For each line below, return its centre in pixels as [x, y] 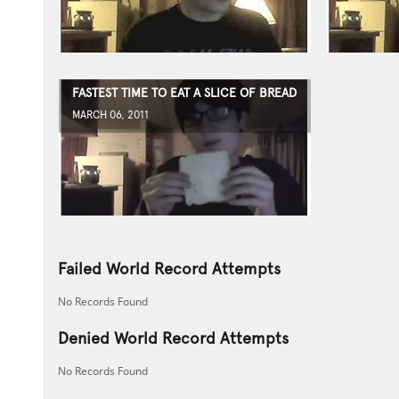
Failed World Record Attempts [169, 269]
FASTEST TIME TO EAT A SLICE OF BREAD [184, 93]
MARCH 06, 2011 [110, 115]
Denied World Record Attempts [173, 338]
